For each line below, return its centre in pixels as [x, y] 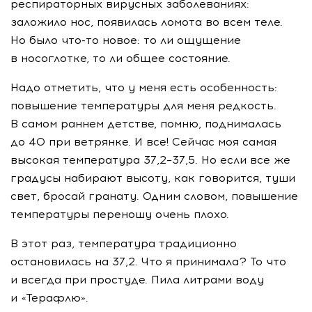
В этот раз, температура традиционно [124, 243]
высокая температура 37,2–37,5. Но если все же [150, 160]
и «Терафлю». [49, 298]
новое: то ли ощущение [170, 40]
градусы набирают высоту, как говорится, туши [153, 178]
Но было [36, 40]
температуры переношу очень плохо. [120, 214]
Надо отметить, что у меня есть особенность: [144, 87]
